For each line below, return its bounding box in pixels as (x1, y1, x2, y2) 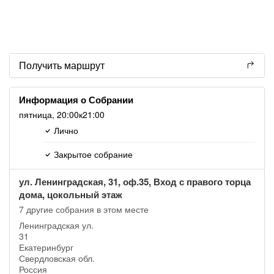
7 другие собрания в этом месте (19, 202, 149, 215)
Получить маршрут (19, 57, 105, 72)
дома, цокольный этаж (19, 187, 122, 201)
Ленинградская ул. (19, 218, 94, 231)
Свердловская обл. (19, 251, 95, 264)
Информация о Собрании (19, 92, 133, 106)
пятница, (19, 108, 57, 120)
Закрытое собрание (54, 147, 133, 160)
